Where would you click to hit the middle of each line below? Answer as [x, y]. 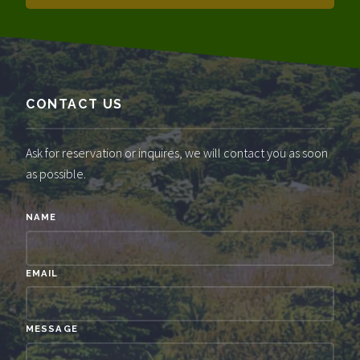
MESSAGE [52, 329]
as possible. [56, 173]
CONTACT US [74, 104]
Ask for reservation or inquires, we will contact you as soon [177, 152]
